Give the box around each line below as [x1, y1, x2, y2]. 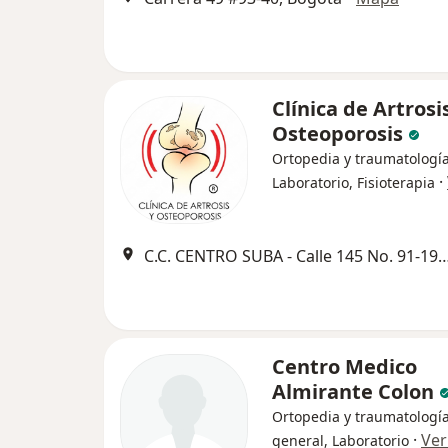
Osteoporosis [272, 120, 408, 148]
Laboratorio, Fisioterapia [272, 173, 435, 193]
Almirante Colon [272, 378, 439, 406]
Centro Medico [272, 353, 417, 381]
